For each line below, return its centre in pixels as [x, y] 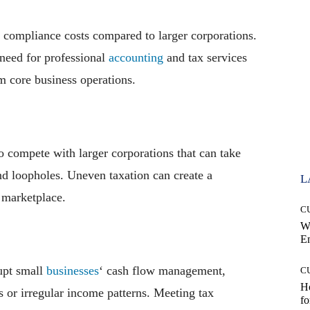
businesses [73, 270]
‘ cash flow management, [162, 270]
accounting [136, 57]
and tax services [205, 57]
